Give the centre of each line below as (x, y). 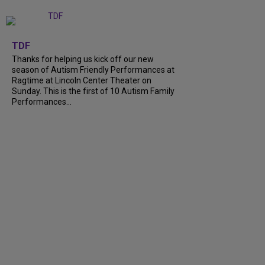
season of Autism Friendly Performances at (93, 70)
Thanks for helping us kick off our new (83, 59)
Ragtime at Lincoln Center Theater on (82, 81)
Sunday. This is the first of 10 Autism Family (93, 91)
